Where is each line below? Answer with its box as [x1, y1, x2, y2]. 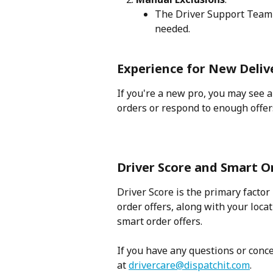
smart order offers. [117, 214, 202, 228]
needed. [155, 22, 190, 36]
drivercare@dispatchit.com [129, 258, 250, 272]
